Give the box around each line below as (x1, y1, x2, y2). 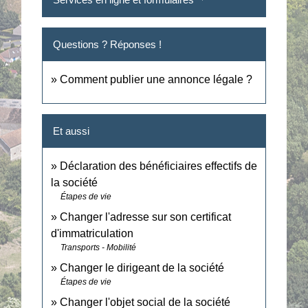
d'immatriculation (51, 228, 134, 240)
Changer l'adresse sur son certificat (60, 211, 232, 223)
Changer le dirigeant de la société (60, 262, 225, 274)
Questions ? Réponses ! (53, 38, 162, 50)
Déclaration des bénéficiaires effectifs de (60, 160, 258, 173)
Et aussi (53, 125, 90, 137)
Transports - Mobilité (60, 243, 137, 253)
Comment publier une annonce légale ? (60, 73, 253, 85)
